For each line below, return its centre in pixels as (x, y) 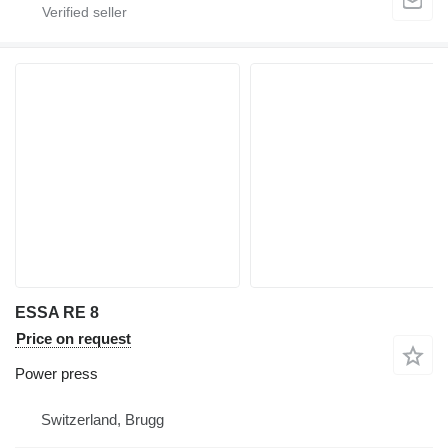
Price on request (73, 338)
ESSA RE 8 (57, 312)
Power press (56, 373)
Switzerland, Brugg (102, 419)
